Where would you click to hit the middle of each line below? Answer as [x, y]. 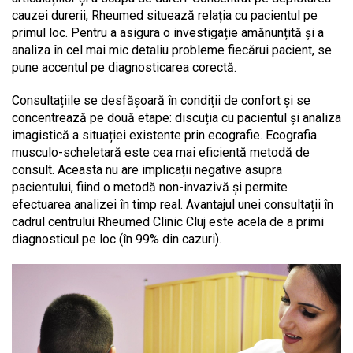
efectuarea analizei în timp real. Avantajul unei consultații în [173, 205]
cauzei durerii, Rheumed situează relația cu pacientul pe [165, 16]
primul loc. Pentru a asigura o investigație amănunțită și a [168, 33]
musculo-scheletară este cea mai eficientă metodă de [161, 153]
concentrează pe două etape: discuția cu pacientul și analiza [176, 118]
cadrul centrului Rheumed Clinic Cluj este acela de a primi [168, 222]
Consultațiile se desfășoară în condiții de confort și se [161, 101]
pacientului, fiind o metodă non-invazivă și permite [150, 188]
